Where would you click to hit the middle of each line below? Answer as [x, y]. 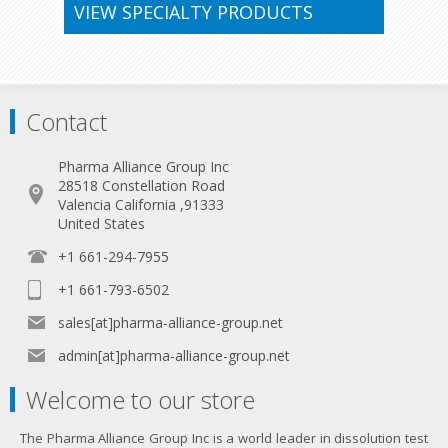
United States [101, 223]
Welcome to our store [140, 399]
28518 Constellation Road [141, 185]
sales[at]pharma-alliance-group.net [170, 322]
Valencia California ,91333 [141, 204]
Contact [66, 121]
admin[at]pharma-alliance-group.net [174, 355]
